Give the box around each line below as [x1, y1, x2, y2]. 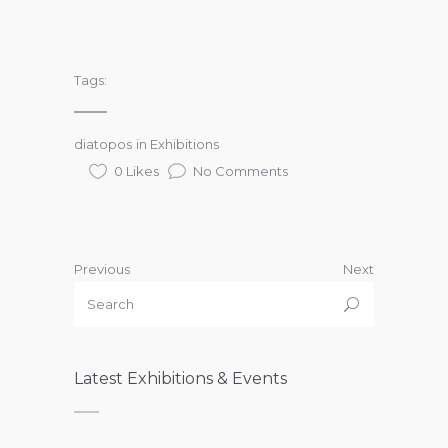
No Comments [193, 163, 288, 179]
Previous [74, 260, 130, 277]
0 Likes [114, 163, 159, 179]
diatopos [74, 136, 132, 152]
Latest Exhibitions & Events [74, 369, 287, 388]
